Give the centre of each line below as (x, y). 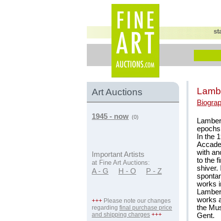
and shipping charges (121, 215)
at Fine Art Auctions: (121, 163)
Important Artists (118, 154)
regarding (106, 208)
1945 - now (110, 116)
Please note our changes (136, 201)
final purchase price (146, 208)
